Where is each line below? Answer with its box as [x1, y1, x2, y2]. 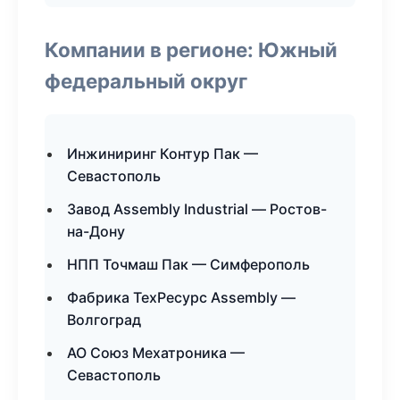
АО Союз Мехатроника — [67, 344, 245, 362]
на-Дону [67, 222, 125, 240]
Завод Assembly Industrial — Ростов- [67, 200, 327, 218]
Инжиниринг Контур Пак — [67, 145, 258, 162]
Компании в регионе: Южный [45, 37, 337, 62]
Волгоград [67, 311, 141, 329]
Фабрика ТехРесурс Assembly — [67, 288, 296, 306]
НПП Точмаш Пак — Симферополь [67, 255, 310, 273]
